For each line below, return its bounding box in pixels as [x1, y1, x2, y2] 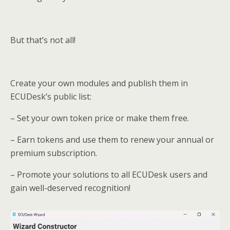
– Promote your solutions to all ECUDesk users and [10, 168, 207, 180]
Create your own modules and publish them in [10, 77, 188, 89]
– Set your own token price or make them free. [10, 112, 189, 124]
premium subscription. [10, 147, 97, 159]
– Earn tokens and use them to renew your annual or [10, 133, 214, 145]
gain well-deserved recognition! [10, 182, 130, 194]
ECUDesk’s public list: [10, 90, 91, 102]
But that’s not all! [10, 34, 75, 46]
